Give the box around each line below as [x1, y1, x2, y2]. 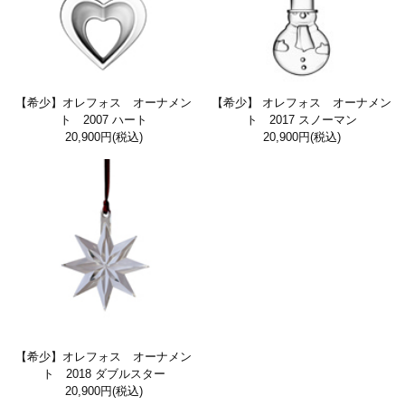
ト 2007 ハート [60, 113, 147, 127]
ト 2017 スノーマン [246, 113, 357, 127]
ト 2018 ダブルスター [42, 367, 165, 381]
